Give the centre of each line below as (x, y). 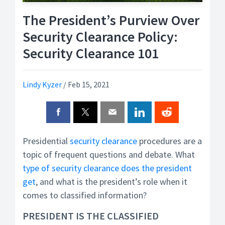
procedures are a (170, 141)
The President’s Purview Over (111, 20)
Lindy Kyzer (42, 84)
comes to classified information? (85, 195)
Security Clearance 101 (91, 53)
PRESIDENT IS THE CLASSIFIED (91, 216)
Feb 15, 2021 (89, 84)
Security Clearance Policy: (100, 37)
